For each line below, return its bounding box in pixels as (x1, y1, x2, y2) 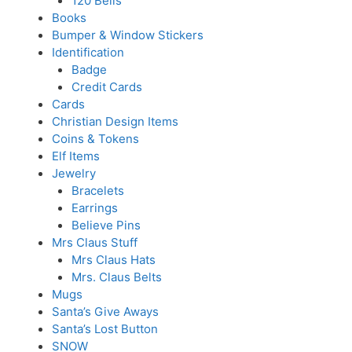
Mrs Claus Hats (71, 252, 156, 267)
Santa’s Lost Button (51, 321, 158, 336)
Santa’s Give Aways (51, 304, 159, 319)
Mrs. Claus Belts (71, 269, 162, 284)
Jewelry (51, 166, 96, 181)
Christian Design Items (51, 114, 178, 129)
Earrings (71, 200, 118, 215)
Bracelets (71, 183, 124, 198)
